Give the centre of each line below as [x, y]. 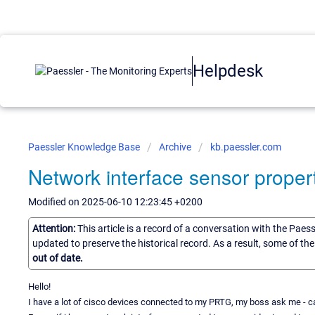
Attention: [55, 228]
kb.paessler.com [246, 147]
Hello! [39, 286]
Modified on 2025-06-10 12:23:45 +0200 [115, 202]
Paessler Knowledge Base [85, 147]
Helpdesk [228, 71]
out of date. [58, 258]
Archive [175, 147]
